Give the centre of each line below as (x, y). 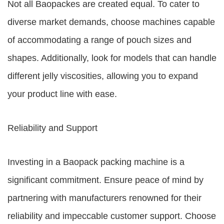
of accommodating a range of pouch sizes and (99, 40)
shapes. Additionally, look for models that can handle (112, 58)
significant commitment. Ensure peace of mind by (105, 180)
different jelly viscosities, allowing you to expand (103, 76)
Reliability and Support (52, 128)
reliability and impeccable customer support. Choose (112, 216)
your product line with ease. (62, 94)
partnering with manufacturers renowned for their (104, 198)
